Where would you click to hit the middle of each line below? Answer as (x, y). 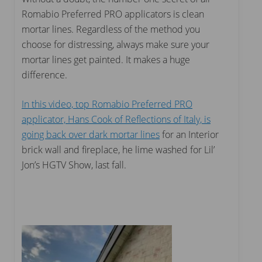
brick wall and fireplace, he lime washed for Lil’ (118, 149)
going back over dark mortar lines (91, 134)
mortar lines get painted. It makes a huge (106, 59)
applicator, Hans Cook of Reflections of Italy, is (116, 119)
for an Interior (189, 134)
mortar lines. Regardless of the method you (111, 29)
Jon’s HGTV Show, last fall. (74, 165)
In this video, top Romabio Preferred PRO (107, 104)
